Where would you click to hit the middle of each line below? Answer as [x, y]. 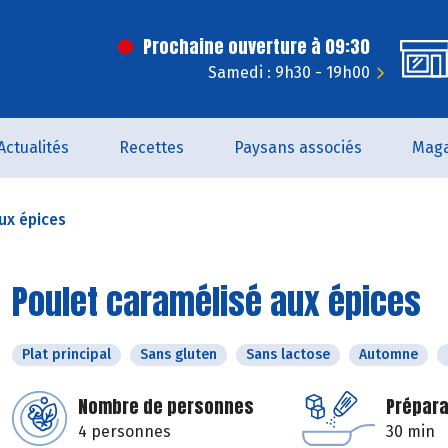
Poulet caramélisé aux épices [216, 301]
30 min [410, 431]
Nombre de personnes [166, 406]
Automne [388, 354]
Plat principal [66, 354]
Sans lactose [288, 354]
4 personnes [124, 431]
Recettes [151, 147]
